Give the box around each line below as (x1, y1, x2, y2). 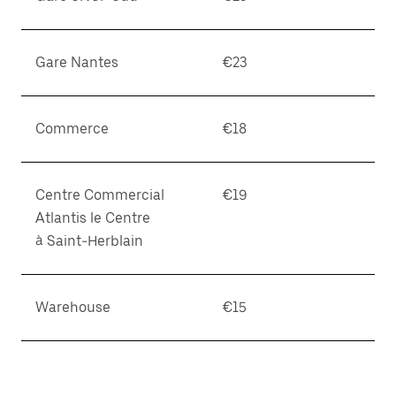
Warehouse (35, 299, 110, 316)
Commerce (35, 120, 109, 137)
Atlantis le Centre (35, 209, 150, 226)
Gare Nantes (35, 54, 118, 71)
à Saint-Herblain (35, 232, 143, 249)
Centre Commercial (35, 187, 164, 203)
